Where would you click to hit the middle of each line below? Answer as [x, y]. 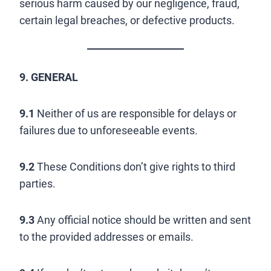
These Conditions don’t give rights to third [135, 167]
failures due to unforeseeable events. [109, 130]
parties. [38, 184]
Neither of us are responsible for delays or [135, 113]
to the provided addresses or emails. [106, 237]
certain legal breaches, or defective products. [127, 20]
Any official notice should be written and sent [143, 220]
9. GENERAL [49, 77]
